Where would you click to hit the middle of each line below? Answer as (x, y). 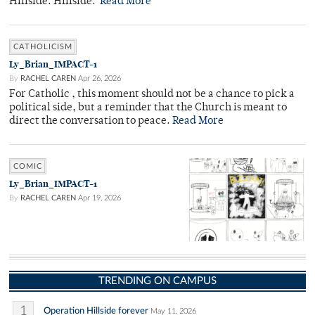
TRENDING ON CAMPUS (157, 281)
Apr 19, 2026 (99, 198)
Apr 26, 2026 (99, 79)
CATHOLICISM (43, 47)
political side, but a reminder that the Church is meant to (148, 108)
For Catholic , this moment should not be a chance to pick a (152, 95)
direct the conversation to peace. (91, 122)
